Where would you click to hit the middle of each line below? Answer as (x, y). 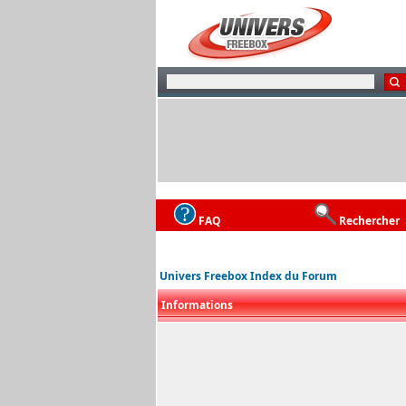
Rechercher (369, 220)
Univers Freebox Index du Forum (248, 276)
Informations (197, 305)
